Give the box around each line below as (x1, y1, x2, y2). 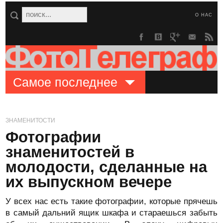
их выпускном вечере (5, 173, 172, 191)
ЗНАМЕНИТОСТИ (5, 117, 56, 124)
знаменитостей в (5, 143, 135, 161)
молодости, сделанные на (5, 158, 208, 176)
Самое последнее (13, 75, 118, 89)
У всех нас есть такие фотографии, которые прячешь (5, 197, 218, 206)
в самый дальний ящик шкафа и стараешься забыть (5, 208, 218, 218)
